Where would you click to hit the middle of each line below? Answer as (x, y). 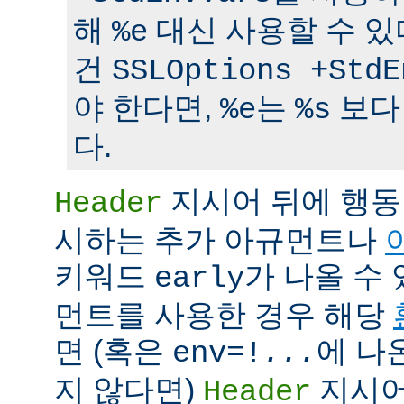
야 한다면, (147, 108)
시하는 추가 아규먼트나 (220, 240)
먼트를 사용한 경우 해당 (224, 315)
